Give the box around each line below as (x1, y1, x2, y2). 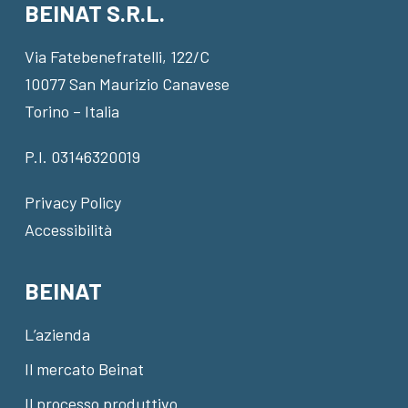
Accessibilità (24, 219, 112, 240)
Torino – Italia (24, 101, 119, 121)
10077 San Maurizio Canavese (24, 74, 229, 94)
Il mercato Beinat (24, 359, 144, 379)
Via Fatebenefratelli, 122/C (24, 46, 209, 66)
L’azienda (24, 324, 90, 344)
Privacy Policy (24, 192, 121, 212)
